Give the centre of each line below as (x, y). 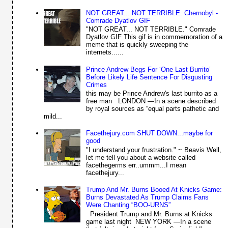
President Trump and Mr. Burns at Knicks (149, 214)
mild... (53, 117)
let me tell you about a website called (140, 157)
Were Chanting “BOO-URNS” (128, 205)
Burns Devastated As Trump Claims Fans (147, 197)
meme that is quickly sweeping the (137, 45)
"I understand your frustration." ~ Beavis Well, (153, 150)
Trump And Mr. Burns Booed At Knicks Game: (154, 190)
